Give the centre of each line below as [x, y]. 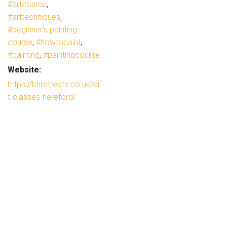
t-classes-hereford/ [42, 97]
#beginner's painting [42, 29]
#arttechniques [34, 17]
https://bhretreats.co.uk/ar [54, 84]
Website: [24, 69]
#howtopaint [58, 42]
